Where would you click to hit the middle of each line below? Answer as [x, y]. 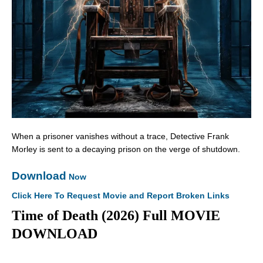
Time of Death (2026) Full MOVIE [116, 216]
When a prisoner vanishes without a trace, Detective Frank [120, 136]
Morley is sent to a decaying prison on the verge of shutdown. [126, 149]
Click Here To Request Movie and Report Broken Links [121, 196]
